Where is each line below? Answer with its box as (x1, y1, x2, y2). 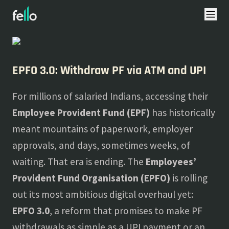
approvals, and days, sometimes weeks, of (12, 139, 190, 151)
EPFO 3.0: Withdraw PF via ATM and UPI (12, 63, 206, 78)
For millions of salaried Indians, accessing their (12, 90, 208, 102)
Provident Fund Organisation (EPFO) (12, 172, 170, 184)
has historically (150, 106, 215, 119)
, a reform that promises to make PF (50, 204, 202, 217)
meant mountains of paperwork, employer (12, 123, 193, 135)
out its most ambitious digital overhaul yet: (12, 188, 193, 200)
